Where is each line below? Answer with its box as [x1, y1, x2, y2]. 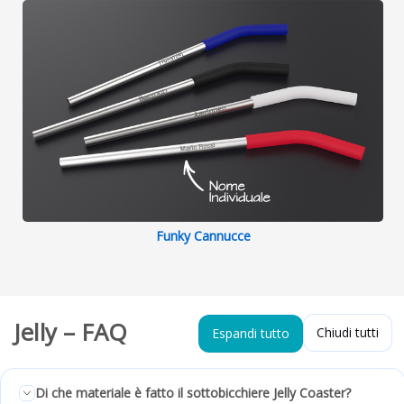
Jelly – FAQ [14, 317, 128, 349]
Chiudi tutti [317, 324, 379, 342]
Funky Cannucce [155, 227, 251, 245]
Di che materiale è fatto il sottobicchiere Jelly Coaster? [35, 384, 351, 402]
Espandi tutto [212, 325, 289, 343]
